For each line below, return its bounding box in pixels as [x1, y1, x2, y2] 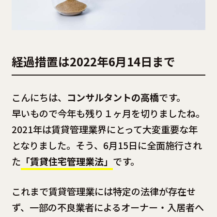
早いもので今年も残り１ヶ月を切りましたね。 [11, 107, 205, 121]
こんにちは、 [11, 91, 67, 105]
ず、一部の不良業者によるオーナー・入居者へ [11, 200, 204, 214]
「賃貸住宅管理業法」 [20, 155, 113, 169]
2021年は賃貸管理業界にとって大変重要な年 [11, 123, 198, 137]
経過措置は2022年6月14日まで [11, 53, 175, 70]
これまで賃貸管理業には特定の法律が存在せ [11, 184, 196, 198]
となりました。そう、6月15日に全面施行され [11, 139, 202, 153]
